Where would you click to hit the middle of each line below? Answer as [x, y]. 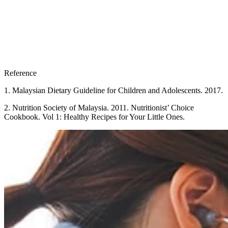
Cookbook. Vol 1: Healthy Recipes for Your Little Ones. [94, 117]
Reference [20, 73]
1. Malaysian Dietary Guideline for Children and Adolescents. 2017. [113, 91]
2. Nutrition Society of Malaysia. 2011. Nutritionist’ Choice [99, 108]
